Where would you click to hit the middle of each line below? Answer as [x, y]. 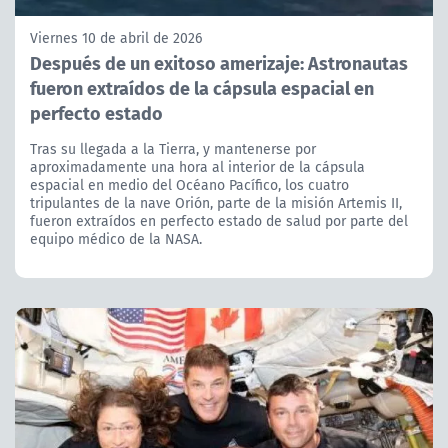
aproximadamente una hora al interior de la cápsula [197, 167]
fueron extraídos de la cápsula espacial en [202, 88]
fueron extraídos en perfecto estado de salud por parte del [219, 221]
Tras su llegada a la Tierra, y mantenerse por [173, 149]
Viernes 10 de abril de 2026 [116, 38]
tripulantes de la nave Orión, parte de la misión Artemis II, [216, 203]
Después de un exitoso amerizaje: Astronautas [219, 63]
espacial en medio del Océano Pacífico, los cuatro [189, 185]
